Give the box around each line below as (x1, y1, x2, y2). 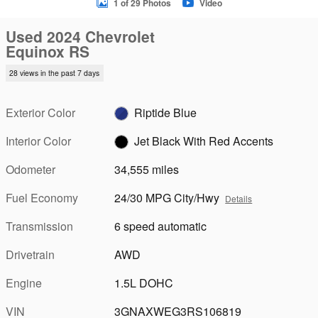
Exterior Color (6, 104, 75, 121)
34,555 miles (114, 160, 180, 177)
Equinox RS (6, 40, 89, 62)
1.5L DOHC (114, 274, 174, 291)
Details (225, 192, 253, 204)
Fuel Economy (6, 189, 78, 206)
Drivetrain (6, 246, 55, 263)
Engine (6, 274, 42, 291)
